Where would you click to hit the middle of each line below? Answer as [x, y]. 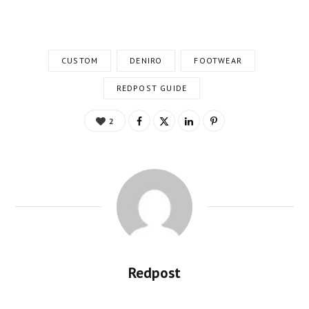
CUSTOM [80, 61]
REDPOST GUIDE [152, 88]
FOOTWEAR [218, 61]
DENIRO [146, 61]
